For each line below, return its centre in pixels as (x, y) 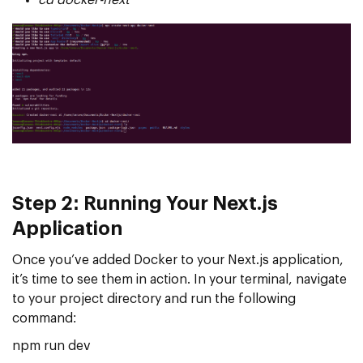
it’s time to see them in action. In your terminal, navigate (179, 279)
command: (44, 318)
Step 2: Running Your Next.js (145, 204)
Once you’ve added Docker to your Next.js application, (178, 260)
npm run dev (51, 346)
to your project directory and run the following (154, 299)
